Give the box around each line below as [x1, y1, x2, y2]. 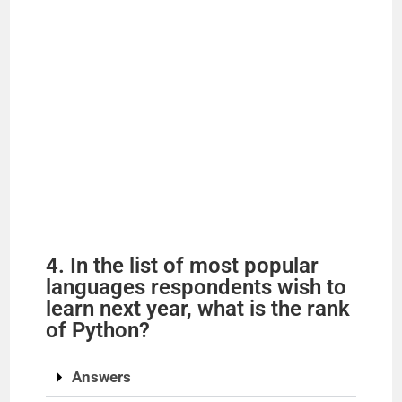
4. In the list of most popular [46, 253, 319, 279]
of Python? [46, 318, 151, 344]
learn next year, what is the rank [46, 296, 351, 322]
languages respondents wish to [46, 275, 347, 301]
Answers [72, 368, 132, 387]
